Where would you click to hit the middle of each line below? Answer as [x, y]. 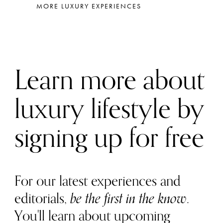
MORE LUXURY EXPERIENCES [89, 6]
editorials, [42, 198]
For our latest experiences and [97, 181]
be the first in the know [128, 198]
